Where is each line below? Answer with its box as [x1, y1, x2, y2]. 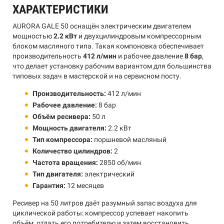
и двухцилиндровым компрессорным [77, 32, 201, 40]
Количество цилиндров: [32, 147, 112, 155]
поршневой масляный [92, 135, 166, 143]
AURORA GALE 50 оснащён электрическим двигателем [12, 22, 191, 30]
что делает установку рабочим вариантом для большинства [12, 62, 211, 70]
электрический [83, 170, 134, 178]
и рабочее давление [116, 52, 184, 60]
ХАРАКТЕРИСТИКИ [12, 2, 108, 16]
